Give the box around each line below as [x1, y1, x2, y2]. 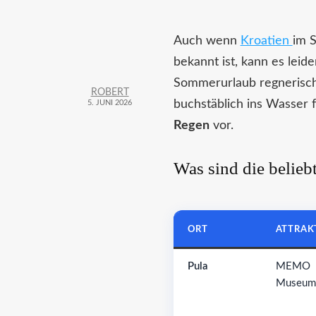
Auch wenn [173, 34, 241, 47]
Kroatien [240, 34, 293, 47]
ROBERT [90, 86, 129, 97]
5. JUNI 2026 [87, 98, 133, 107]
